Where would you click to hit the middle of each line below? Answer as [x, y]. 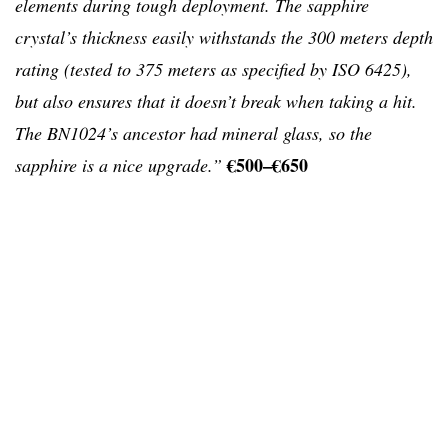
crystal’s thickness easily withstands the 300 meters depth [224, 37]
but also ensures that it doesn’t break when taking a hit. [216, 101]
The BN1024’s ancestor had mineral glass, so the [193, 133]
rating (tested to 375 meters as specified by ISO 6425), [213, 69]
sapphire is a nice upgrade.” [118, 165]
